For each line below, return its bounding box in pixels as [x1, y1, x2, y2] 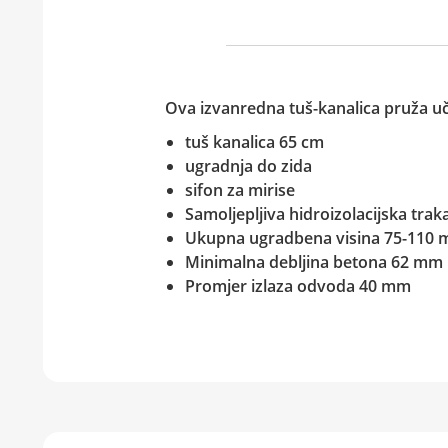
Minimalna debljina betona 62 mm [184, 250, 443, 273]
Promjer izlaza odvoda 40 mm [184, 274, 411, 297]
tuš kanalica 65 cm [184, 130, 324, 153]
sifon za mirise [184, 178, 299, 201]
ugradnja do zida [184, 154, 312, 177]
